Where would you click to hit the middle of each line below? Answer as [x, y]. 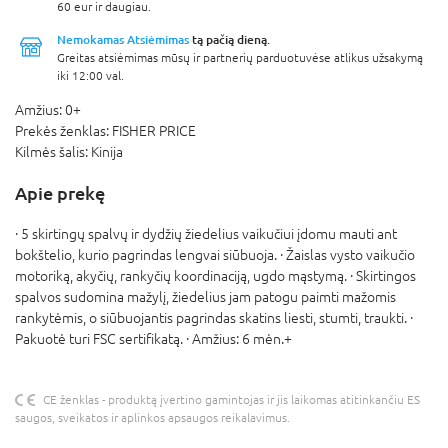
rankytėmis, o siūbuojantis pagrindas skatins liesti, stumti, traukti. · [214, 317]
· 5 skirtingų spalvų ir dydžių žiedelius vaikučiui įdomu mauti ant [206, 233]
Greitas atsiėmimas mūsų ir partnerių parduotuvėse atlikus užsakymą [240, 57]
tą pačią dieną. [229, 39]
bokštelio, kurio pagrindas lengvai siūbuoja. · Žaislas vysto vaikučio [215, 254]
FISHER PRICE [154, 130]
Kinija [107, 151]
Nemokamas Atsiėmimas [123, 39]
